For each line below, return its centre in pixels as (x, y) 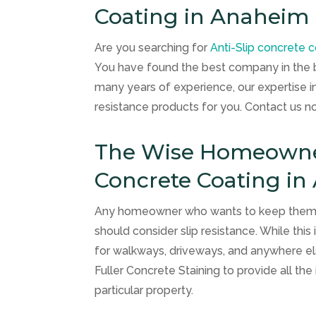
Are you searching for (153, 47)
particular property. (144, 290)
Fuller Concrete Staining (158, 270)
